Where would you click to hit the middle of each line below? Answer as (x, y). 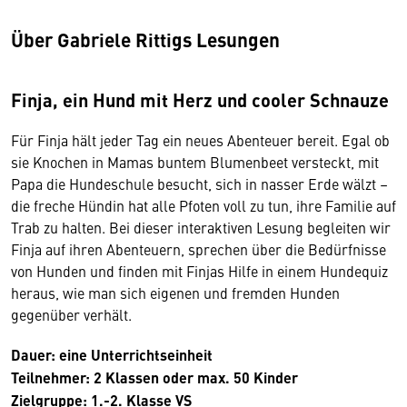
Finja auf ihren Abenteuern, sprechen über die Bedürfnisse (199, 248)
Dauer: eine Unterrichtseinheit (114, 354)
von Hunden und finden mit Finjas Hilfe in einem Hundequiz (199, 270)
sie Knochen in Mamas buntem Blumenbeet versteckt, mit (195, 161)
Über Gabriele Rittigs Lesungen (148, 39)
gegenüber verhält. (71, 314)
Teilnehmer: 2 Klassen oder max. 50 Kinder (154, 377)
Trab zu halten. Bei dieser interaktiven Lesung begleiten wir (201, 227)
